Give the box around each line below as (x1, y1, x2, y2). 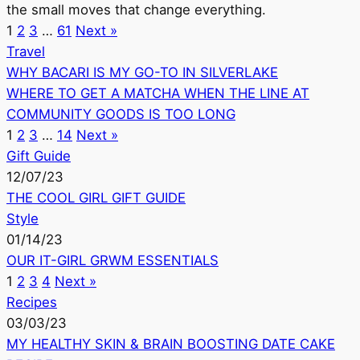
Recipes (6, 294, 57, 311)
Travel (6, 43, 45, 60)
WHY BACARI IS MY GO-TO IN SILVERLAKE (6, 64, 278, 81)
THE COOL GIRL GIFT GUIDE (6, 190, 186, 207)
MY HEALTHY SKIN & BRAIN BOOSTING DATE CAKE (6, 336, 335, 353)
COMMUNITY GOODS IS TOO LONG (6, 106, 235, 123)
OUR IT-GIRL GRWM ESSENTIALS (6, 252, 219, 269)
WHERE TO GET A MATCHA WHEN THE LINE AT (6, 85, 309, 102)
